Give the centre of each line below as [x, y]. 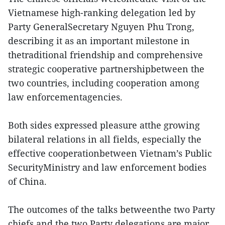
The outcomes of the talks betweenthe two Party [111, 210]
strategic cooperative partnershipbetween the [106, 69]
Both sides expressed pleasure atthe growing [104, 125]
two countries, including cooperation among [104, 83]
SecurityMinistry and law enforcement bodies [107, 167]
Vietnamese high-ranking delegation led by [102, 13]
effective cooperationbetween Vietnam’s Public [110, 153]
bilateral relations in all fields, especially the [105, 139]
